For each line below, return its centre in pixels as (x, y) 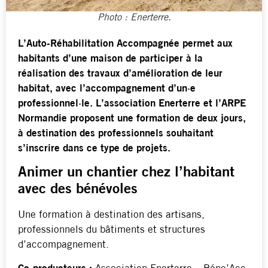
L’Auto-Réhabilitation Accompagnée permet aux (125, 44)
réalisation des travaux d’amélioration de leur (120, 74)
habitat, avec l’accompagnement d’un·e (107, 89)
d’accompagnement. (63, 245)
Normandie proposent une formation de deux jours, (132, 119)
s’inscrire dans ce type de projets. (94, 149)
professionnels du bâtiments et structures (112, 230)
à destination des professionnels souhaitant (116, 134)
